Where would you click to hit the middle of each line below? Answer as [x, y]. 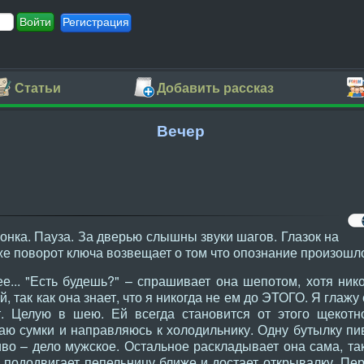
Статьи [38, 88]
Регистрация [96, 22]
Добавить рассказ [215, 88]
